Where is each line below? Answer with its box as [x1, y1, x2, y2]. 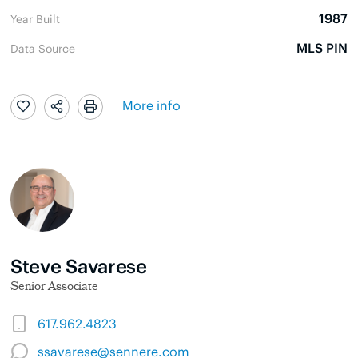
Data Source [10, 40, 75, 55]
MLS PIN [296, 38, 348, 56]
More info [122, 96, 181, 114]
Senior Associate [10, 278, 98, 297]
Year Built [10, 10, 60, 26]
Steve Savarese [10, 252, 147, 277]
